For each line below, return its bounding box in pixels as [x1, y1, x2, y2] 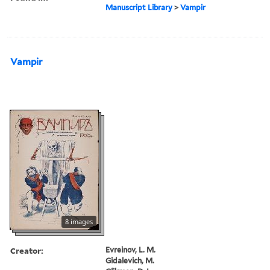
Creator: [10, 244, 43, 256]
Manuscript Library [105, 2, 173, 12]
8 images [65, 216, 93, 226]
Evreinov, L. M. [105, 245, 156, 254]
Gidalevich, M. [105, 256, 155, 265]
